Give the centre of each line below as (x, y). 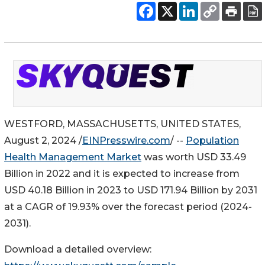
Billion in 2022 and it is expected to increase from (122, 173)
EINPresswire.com (126, 140)
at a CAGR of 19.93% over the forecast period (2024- (128, 206)
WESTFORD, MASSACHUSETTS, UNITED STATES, (122, 124)
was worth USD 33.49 (194, 157)
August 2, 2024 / (43, 140)
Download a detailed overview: (78, 249)
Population (212, 140)
